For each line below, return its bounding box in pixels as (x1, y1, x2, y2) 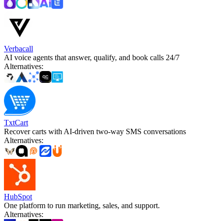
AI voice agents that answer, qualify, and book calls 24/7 (4, 53, 180, 62)
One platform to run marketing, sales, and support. (4, 201, 160, 210)
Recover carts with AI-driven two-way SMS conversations (4, 127, 186, 136)
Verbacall (4, 44, 33, 53)
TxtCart (4, 118, 28, 127)
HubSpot (4, 192, 32, 201)
